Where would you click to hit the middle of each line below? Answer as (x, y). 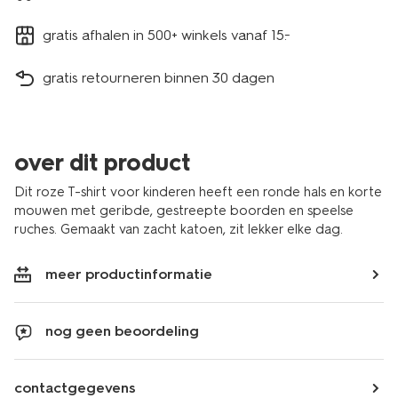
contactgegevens (75, 388)
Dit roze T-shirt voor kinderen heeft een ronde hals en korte (198, 192)
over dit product (102, 163)
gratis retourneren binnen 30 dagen (159, 77)
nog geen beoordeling (122, 331)
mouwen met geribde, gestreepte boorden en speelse (184, 211)
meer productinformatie (129, 274)
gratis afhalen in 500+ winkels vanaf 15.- (167, 35)
